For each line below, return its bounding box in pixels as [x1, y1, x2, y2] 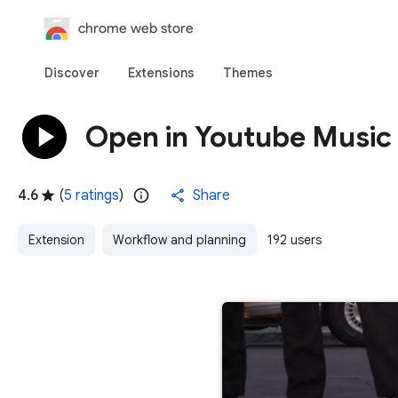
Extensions [128, 65, 195, 81]
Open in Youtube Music [85, 118, 392, 155]
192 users [267, 232, 322, 248]
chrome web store [78, 20, 194, 36]
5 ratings [64, 187, 119, 204]
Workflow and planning [113, 232, 246, 248]
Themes [223, 65, 273, 81]
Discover [44, 65, 99, 81]
